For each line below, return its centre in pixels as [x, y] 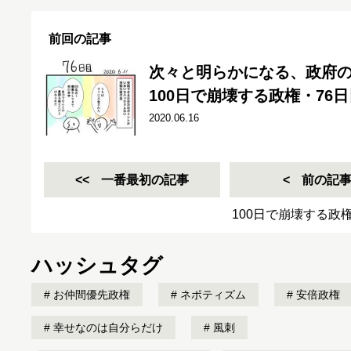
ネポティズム [212, 295]
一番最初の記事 [145, 180]
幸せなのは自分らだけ [107, 327]
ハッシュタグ [97, 266]
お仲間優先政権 [90, 295]
